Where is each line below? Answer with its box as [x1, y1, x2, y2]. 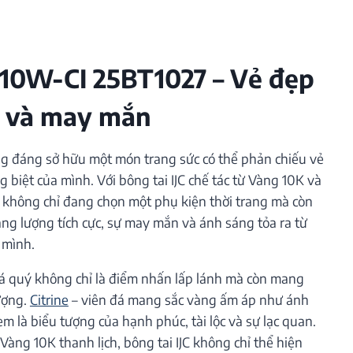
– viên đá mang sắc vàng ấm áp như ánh [68, 290, 309, 308]
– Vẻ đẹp [206, 61, 314, 94]
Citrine [29, 290, 69, 308]
